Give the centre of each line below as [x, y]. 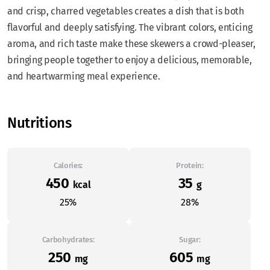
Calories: [68, 166]
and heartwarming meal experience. [84, 77]
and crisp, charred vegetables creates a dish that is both [126, 11]
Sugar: [190, 240]
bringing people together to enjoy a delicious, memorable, [130, 60]
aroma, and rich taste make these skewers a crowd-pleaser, [131, 44]
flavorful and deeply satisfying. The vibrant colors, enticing [130, 28]
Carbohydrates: [68, 240]
